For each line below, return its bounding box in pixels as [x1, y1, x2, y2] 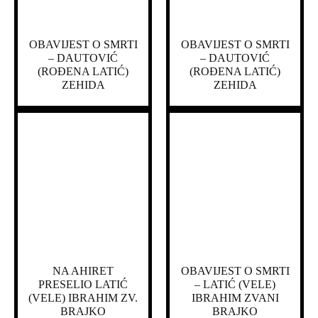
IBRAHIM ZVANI [191, 291, 279, 304]
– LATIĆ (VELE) [194, 278, 275, 290]
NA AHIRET [53, 264, 114, 277]
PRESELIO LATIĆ [38, 278, 128, 290]
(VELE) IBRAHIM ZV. [28, 291, 138, 304]
